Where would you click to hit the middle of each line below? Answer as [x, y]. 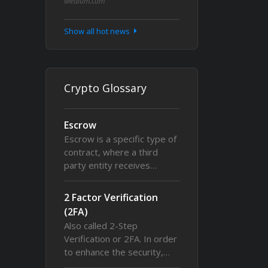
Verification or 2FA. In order [121, 239]
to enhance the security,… [117, 252]
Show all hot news [98, 31]
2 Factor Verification [111, 197]
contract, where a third [111, 152]
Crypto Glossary [105, 88]
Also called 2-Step [101, 226]
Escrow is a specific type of [120, 139]
